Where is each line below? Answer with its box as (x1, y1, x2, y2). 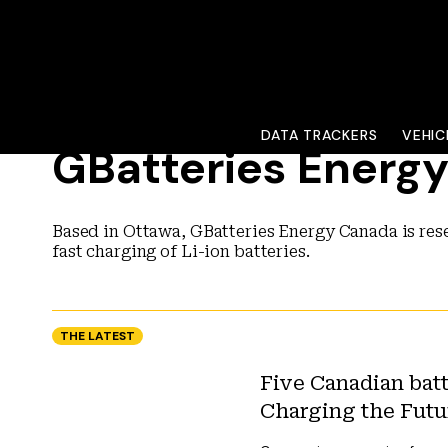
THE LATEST (60, 328, 135, 344)
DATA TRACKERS (260, 126, 378, 144)
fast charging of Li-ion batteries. (52, 242, 310, 261)
